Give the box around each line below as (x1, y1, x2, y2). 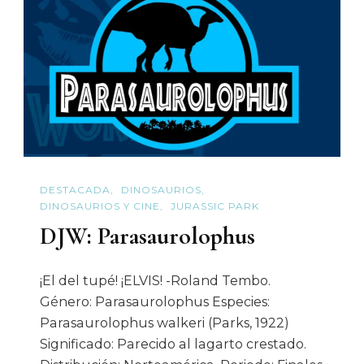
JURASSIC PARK (171, 200, 259, 213)
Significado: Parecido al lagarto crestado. (40, 336, 306, 352)
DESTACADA (40, 183, 110, 196)
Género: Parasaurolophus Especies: (40, 293, 270, 310)
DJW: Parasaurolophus (40, 220, 255, 251)
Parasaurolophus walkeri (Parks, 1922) (40, 314, 289, 331)
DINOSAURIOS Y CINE (40, 200, 160, 213)
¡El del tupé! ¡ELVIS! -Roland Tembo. (40, 272, 271, 288)
